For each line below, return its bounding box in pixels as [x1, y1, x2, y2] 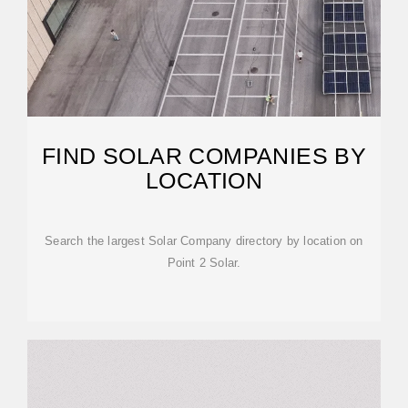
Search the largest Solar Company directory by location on [45, 234, 363, 248]
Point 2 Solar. [167, 256, 241, 270]
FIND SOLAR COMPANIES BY [41, 143, 367, 168]
